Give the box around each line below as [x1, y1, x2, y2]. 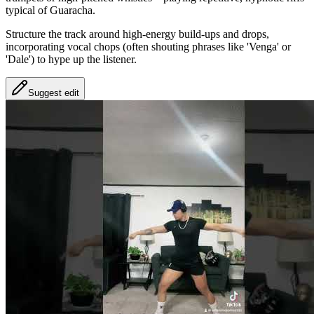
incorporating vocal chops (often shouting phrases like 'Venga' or [6, 41, 291, 53]
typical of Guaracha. [6, 4, 95, 17]
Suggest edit [28, 88, 79, 99]
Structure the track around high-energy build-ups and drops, [6, 28, 269, 41]
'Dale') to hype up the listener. [6, 53, 137, 66]
